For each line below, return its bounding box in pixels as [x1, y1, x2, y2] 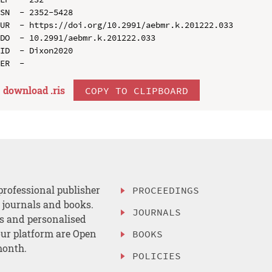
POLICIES [132, 249, 182, 262]
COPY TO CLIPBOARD [84, 84, 188, 97]
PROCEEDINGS [132, 184, 200, 197]
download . [2, 83, 53, 97]
